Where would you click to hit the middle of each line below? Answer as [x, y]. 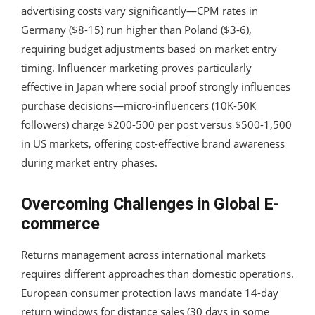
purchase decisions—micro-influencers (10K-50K [139, 105]
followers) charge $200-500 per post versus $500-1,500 [156, 124]
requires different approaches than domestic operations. [157, 273]
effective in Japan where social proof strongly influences [156, 86]
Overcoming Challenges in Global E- [150, 204]
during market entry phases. [89, 162]
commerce [60, 224]
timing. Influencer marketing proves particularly [136, 67]
